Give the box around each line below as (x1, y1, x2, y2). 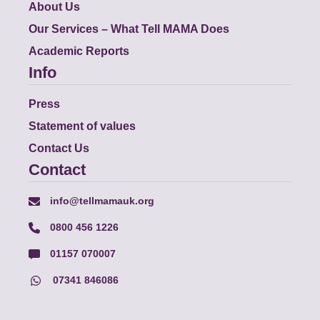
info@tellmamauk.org (47, 194, 155, 206)
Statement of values (29, 119, 136, 132)
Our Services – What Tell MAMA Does (29, 22, 230, 35)
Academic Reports (29, 44, 130, 57)
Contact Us (29, 141, 90, 154)
